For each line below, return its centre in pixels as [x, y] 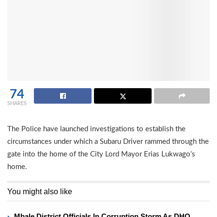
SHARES [17, 104]
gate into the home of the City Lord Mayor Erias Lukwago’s [101, 155]
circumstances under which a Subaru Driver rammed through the [108, 142]
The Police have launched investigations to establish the [96, 129]
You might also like [40, 192]
